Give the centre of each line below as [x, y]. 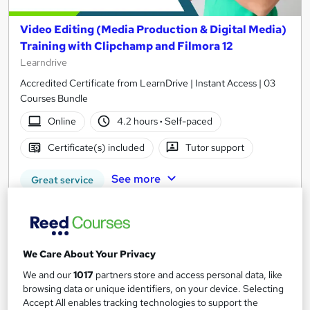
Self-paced [188, 121]
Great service [62, 180]
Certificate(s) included [96, 148]
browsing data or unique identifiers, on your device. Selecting [154, 289]
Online [62, 121]
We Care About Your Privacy [90, 254]
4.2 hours [139, 121]
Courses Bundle [54, 98]
